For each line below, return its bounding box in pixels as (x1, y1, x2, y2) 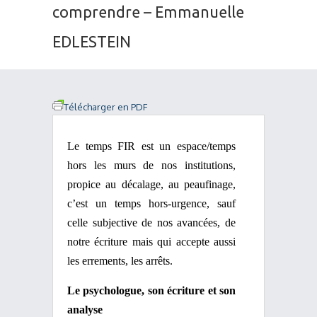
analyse (67, 304, 103, 316)
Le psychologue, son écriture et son (67, 284, 236, 296)
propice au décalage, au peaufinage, (67, 178, 236, 190)
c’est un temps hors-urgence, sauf (67, 197, 236, 209)
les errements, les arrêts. (67, 255, 173, 267)
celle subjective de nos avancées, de (67, 217, 236, 229)
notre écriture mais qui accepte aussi (67, 236, 236, 248)
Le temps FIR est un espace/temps (67, 140, 236, 152)
